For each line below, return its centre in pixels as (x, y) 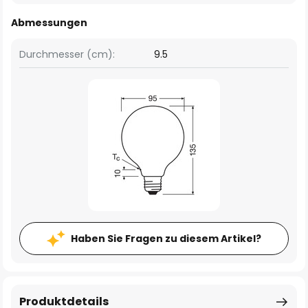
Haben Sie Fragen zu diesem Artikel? (166, 239)
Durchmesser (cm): (67, 54)
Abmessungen (49, 23)
